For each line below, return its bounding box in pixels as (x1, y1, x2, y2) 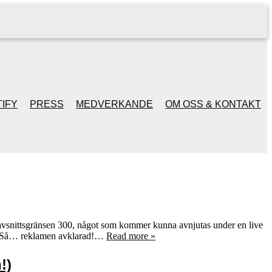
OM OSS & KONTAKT (165, 99, 261, 109)
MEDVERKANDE (76, 99, 153, 109)
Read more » (106, 230, 155, 241)
